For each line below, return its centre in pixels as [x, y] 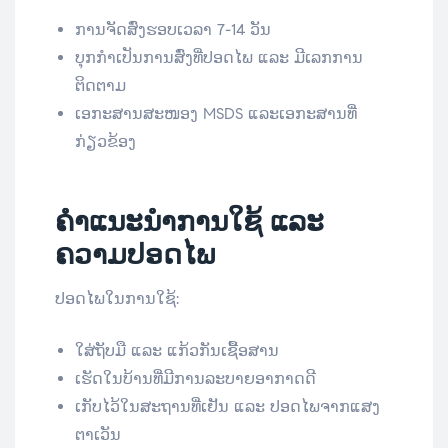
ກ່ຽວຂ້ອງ [105, 142]
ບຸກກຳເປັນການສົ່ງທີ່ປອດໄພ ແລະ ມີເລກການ [219, 58]
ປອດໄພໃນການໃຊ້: [117, 299]
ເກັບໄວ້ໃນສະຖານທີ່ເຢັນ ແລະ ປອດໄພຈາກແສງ [227, 407]
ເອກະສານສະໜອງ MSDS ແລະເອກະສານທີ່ [216, 114]
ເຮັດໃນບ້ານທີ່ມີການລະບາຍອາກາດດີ [195, 379]
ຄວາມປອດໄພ [135, 255]
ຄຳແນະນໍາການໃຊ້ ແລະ [189, 222]
